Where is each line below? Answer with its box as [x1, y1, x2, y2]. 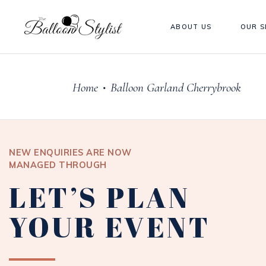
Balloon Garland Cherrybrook [110, 80, 241, 95]
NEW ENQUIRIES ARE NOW [9, 147, 132, 158]
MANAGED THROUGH [9, 160, 107, 170]
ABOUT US [170, 22, 212, 31]
